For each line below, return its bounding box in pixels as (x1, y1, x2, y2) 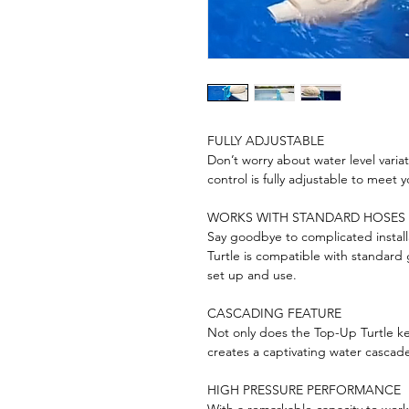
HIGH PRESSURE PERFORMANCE (207, 382, 401, 399)
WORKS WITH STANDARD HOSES (207, 209, 405, 226)
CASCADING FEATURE (207, 305, 341, 322)
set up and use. (207, 267, 297, 284)
